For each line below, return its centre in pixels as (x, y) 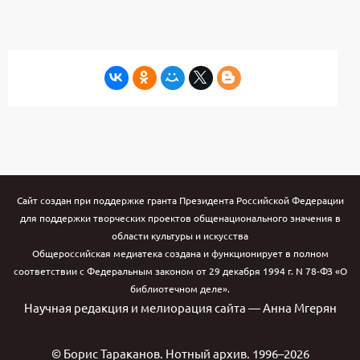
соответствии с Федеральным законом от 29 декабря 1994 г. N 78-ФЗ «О (180, 271)
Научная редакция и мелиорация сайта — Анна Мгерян (180, 308)
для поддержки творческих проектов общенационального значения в (180, 218)
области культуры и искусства (180, 236)
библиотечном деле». (180, 289)
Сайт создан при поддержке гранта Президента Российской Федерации (180, 200)
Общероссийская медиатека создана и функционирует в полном (180, 254)
